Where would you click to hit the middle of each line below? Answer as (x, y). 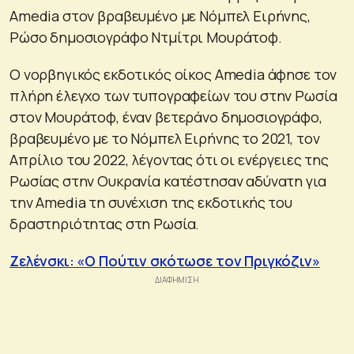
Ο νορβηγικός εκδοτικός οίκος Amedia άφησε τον (173, 74)
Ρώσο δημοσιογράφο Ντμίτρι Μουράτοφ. (146, 37)
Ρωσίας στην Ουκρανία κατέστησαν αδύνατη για (168, 181)
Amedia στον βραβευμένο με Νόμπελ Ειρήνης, (160, 15)
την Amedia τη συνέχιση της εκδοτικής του (151, 202)
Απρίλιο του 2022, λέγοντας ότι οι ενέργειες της (169, 159)
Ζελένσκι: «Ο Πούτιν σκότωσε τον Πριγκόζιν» (165, 260)
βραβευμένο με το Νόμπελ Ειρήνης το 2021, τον (165, 138)
